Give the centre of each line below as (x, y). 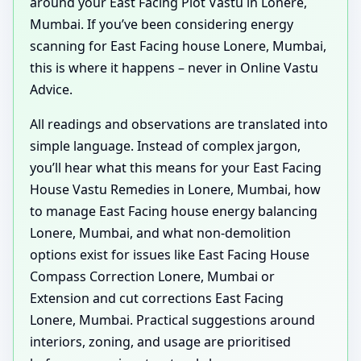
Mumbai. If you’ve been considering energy (162, 25)
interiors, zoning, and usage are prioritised (160, 342)
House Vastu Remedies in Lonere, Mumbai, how (175, 190)
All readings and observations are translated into (179, 124)
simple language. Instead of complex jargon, (165, 146)
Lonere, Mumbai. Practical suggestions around (172, 320)
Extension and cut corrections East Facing (157, 299)
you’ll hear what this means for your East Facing (176, 168)
